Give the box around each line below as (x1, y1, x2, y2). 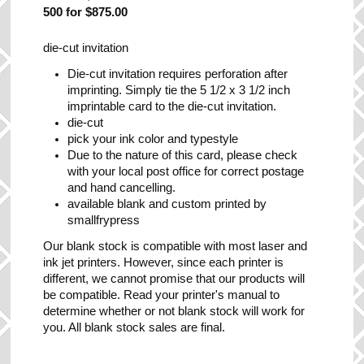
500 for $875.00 (43, 5, 128, 19)
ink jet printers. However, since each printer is (43, 255, 284, 269)
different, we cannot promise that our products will (43, 271, 305, 285)
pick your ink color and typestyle (67, 132, 239, 145)
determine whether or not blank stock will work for (43, 304, 305, 318)
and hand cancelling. (67, 180, 176, 194)
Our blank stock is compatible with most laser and (43, 239, 308, 253)
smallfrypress (67, 213, 141, 227)
